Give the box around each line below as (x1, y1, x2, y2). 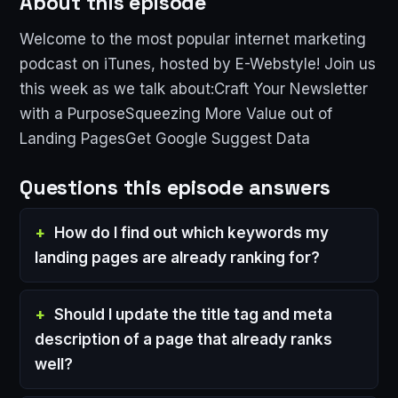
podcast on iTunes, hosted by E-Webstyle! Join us (20, 54, 376, 73)
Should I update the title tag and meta (54, 305, 332, 323)
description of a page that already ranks (35, 330, 332, 348)
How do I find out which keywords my (54, 223, 329, 242)
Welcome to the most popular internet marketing (20, 29, 366, 48)
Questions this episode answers (20, 173, 331, 201)
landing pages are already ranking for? (35, 248, 320, 267)
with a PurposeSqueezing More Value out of (20, 104, 332, 123)
